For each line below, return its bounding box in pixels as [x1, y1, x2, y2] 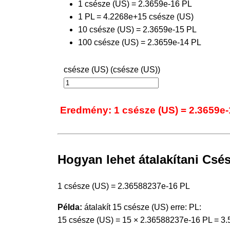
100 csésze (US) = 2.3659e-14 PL [78, 37, 201, 47]
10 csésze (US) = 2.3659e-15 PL [78, 25, 197, 34]
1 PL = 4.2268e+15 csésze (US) [78, 12, 194, 21]
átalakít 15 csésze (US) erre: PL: [82, 202, 201, 212]
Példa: [57, 202, 82, 212]
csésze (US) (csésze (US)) [64, 65, 160, 74]
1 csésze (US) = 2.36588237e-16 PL [57, 181, 190, 190]
